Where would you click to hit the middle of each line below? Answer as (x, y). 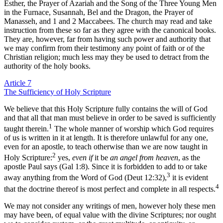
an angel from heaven (143, 158)
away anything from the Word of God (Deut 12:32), (85, 178)
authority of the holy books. (47, 66)
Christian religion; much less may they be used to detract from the (107, 57)
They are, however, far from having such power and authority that (107, 39)
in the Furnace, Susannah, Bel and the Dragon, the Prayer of (99, 12)
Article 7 (18, 83)
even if (82, 158)
